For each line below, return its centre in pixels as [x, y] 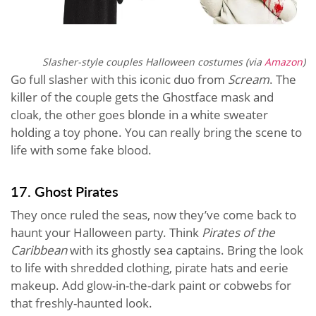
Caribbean [39, 250]
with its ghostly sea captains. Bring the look [185, 250]
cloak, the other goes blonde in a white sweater [139, 114]
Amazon [284, 61]
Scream [249, 79]
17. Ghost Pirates [65, 191]
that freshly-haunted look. [81, 303]
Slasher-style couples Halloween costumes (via [153, 61]
